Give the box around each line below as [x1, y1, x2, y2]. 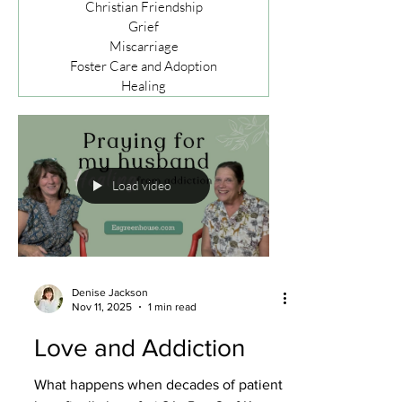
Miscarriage [109, 38, 179, 55]
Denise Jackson [72, 285, 148, 299]
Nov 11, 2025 [72, 301, 132, 313]
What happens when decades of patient [34, 376, 283, 392]
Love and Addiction [34, 333, 245, 362]
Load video [112, 178, 171, 194]
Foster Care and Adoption [70, 57, 217, 74]
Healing [121, 77, 166, 94]
